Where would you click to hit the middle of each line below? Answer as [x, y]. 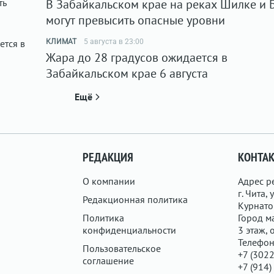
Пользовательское [122, 248]
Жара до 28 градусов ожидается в [137, 57]
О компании [109, 181]
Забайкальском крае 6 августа [127, 73]
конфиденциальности [130, 230]
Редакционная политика [135, 199]
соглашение [109, 261]
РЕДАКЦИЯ [108, 157]
